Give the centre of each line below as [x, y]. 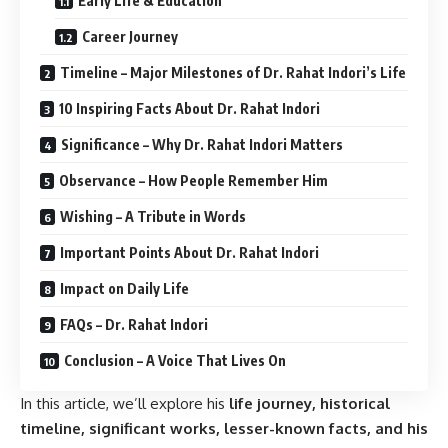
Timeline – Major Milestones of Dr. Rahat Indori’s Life [233, 73]
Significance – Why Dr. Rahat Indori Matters [202, 145]
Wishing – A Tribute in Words [153, 217]
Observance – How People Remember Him [193, 181]
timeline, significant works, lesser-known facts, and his [224, 429]
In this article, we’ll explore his [124, 404]
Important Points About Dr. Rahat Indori [189, 253]
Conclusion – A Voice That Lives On [175, 361]
